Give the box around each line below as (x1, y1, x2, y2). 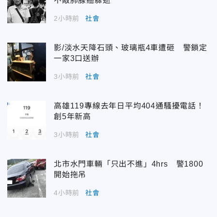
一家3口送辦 (54, 54, 99, 63)
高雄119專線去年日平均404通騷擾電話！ (54, 102, 204, 110)
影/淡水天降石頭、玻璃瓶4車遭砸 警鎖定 (54, 44, 207, 52)
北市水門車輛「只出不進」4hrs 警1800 (54, 160, 203, 169)
